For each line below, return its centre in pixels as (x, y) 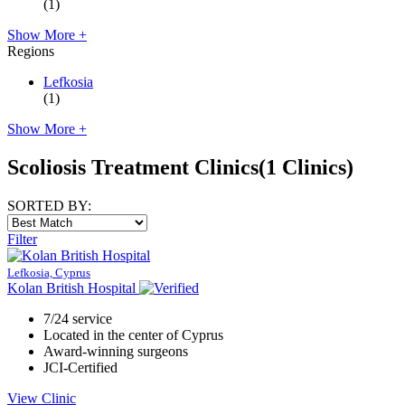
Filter (22, 239)
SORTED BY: (49, 205)
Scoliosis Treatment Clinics (133, 167)
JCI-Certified (80, 367)
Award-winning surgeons (116, 351)
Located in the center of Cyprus (133, 334)
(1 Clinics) (306, 167)
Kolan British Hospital (71, 287)
